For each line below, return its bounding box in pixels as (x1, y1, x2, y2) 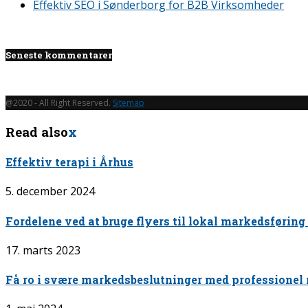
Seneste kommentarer (5, 49, 112, 62)
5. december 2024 (5, 184, 95, 199)
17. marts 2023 (5, 242, 80, 258)
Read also (5, 122, 68, 140)
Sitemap (113, 97, 144, 109)
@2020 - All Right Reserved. (5, 97, 113, 109)
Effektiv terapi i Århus (5, 155, 133, 170)
